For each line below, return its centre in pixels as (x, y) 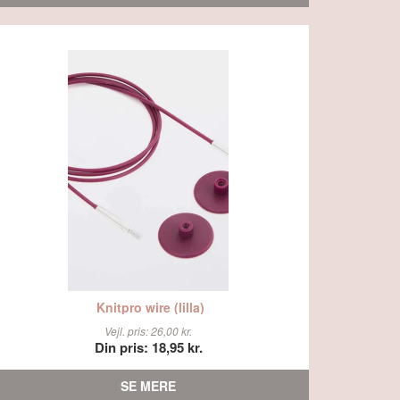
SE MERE (148, 386)
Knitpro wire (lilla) (150, 307)
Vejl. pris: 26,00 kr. (148, 331)
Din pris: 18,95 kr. (148, 347)
